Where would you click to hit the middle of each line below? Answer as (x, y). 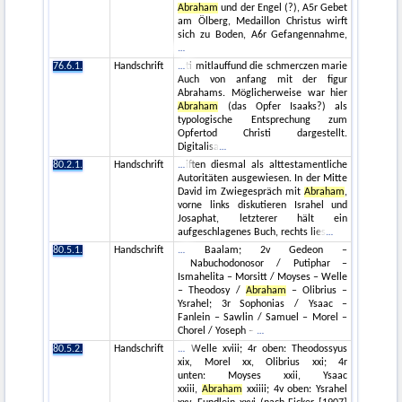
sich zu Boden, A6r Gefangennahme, (263, 35)
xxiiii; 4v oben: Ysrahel (295, 389)
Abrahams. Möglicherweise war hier (263, 93)
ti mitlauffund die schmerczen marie (267, 66)
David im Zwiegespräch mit (241, 192)
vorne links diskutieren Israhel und (263, 205)
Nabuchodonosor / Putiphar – (263, 263)
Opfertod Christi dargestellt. (263, 133)
